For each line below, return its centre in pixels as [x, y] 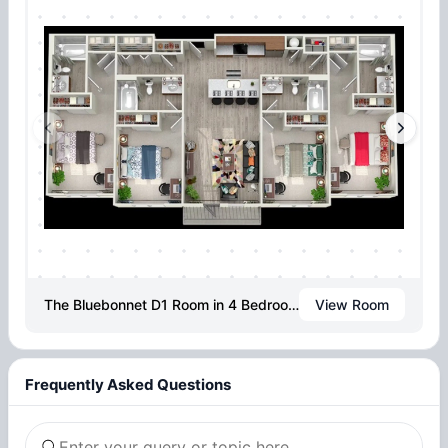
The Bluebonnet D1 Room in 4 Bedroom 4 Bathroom [293, 304]
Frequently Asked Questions [128, 384]
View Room [351, 304]
